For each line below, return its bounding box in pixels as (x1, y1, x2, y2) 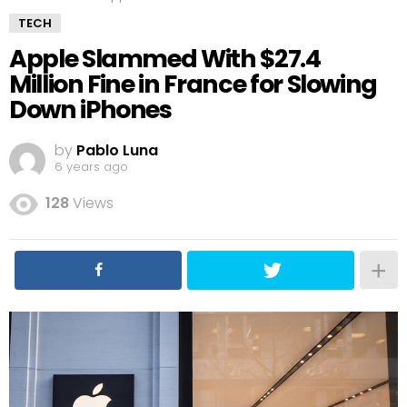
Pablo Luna (76, 140, 158, 162)
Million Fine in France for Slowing (9, 66, 378, 101)
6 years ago (55, 158, 128, 176)
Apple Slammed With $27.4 (9, 41, 321, 75)
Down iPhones (9, 92, 172, 126)
